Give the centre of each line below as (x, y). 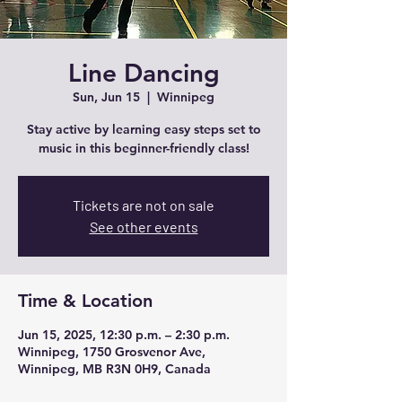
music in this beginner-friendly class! (144, 148)
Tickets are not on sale (144, 205)
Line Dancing (144, 73)
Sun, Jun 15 (106, 97)
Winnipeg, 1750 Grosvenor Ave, (112, 352)
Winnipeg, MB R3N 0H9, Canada (114, 369)
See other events (144, 227)
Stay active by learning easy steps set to (144, 129)
